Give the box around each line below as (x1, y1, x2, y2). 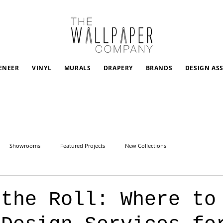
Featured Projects (60, 141, 105, 149)
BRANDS (145, 64, 173, 72)
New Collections (125, 141, 166, 149)
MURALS (64, 64, 91, 72)
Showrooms (9, 141, 40, 149)
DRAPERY (103, 64, 133, 72)
